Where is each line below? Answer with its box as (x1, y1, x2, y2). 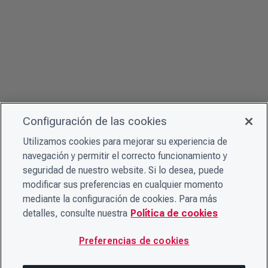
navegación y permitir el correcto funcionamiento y (23, 150, 228, 162)
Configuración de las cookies (23, 114, 167, 128)
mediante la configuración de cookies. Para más (23, 193, 218, 205)
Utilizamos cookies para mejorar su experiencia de (23, 136, 228, 147)
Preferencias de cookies (78, 235, 190, 246)
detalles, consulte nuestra (23, 208, 128, 219)
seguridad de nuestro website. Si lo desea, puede (23, 165, 224, 176)
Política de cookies (130, 208, 218, 219)
